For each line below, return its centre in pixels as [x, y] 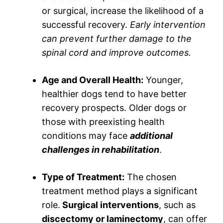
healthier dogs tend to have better [114, 94]
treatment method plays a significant [120, 191]
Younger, [163, 80]
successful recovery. [86, 25]
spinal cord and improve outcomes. [116, 53]
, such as [177, 205]
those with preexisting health [103, 122]
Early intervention [168, 25]
